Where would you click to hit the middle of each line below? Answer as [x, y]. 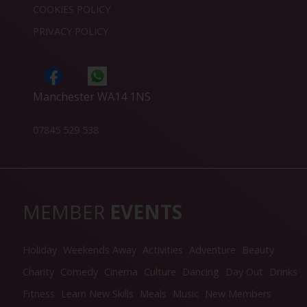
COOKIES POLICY [72, 10]
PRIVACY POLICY [71, 32]
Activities [163, 250]
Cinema [121, 272]
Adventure [212, 250]
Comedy [79, 272]
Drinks [283, 272]
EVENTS [146, 211]
